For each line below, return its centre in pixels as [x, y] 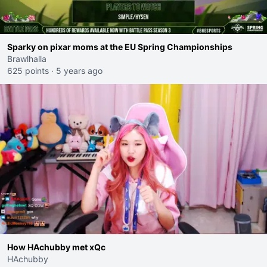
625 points [28, 71]
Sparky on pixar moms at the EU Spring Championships [120, 47]
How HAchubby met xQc [56, 247]
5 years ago [79, 71]
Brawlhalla [27, 59]
